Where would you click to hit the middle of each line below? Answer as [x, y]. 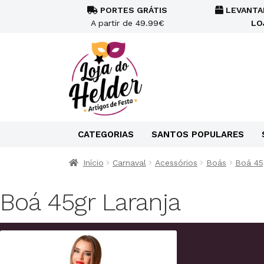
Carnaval [129, 163]
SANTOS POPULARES [198, 134]
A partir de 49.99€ [127, 23]
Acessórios [176, 163]
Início [93, 163]
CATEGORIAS [106, 134]
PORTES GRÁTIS [133, 10]
